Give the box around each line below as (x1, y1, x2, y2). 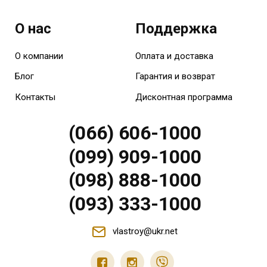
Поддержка (135, 20, 217, 37)
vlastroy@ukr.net (113, 226, 178, 237)
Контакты (15, 91, 55, 103)
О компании (15, 50, 63, 61)
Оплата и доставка (135, 50, 213, 61)
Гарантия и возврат (135, 71, 215, 82)
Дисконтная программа (135, 91, 232, 103)
